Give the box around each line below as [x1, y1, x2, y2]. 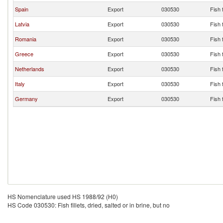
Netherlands [15, 65, 44, 73]
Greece [15, 50, 33, 58]
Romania [15, 35, 36, 43]
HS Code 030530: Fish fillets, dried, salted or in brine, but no [7, 201, 170, 209]
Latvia [15, 20, 29, 28]
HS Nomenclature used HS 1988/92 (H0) [7, 192, 118, 201]
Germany [15, 95, 38, 103]
